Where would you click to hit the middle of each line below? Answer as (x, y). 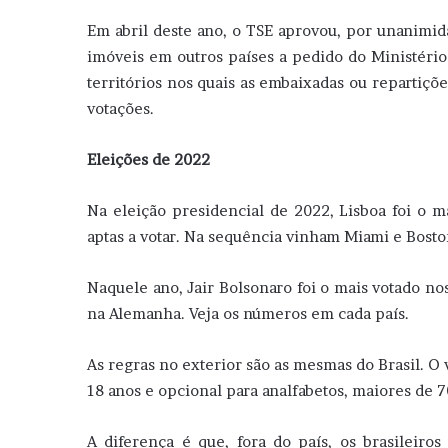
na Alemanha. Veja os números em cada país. (248, 314)
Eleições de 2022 (148, 160)
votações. (120, 109)
